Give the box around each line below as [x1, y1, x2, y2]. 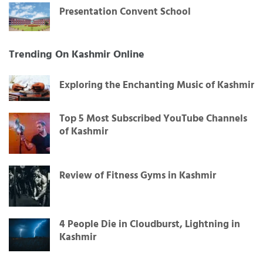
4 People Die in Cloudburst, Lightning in [59, 217, 240, 233]
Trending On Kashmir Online [9, 46, 144, 64]
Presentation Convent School [59, 4, 191, 20]
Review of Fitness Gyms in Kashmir [59, 168, 216, 184]
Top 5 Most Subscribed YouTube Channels [59, 111, 247, 127]
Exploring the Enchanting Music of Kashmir [59, 77, 254, 94]
